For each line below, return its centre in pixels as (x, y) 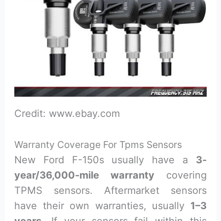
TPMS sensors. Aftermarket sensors (110, 191)
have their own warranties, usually (102, 206)
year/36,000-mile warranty (84, 175)
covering (181, 175)
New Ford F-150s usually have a (105, 160)
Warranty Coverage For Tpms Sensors (98, 145)
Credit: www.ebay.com (67, 114)
